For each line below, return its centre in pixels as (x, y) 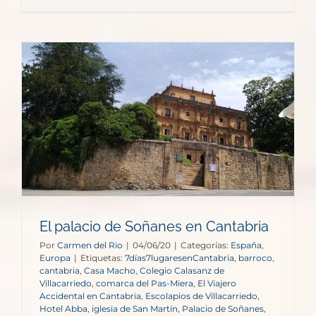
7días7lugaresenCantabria (180, 257)
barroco (255, 257)
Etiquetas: (103, 257)
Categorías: (206, 245)
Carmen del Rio (90, 245)
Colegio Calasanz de (182, 270)
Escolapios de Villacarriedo (201, 296)
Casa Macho (110, 270)
